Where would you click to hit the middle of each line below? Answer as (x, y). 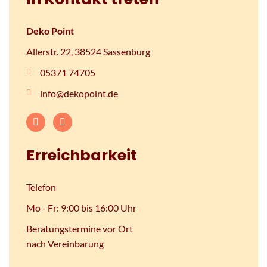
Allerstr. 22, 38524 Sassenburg (89, 51)
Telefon (41, 187)
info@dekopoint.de (79, 93)
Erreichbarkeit (82, 155)
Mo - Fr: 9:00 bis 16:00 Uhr (82, 207)
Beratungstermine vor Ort (80, 228)
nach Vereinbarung (65, 243)
